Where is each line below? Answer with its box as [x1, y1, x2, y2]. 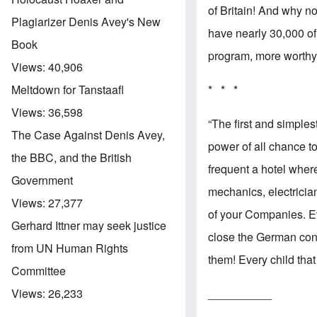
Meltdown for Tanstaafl [11, 81, 124, 98]
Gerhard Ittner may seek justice [11, 217, 166, 234]
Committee [11, 262, 66, 279]
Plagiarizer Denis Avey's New [11, 13, 161, 30]
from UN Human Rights [11, 239, 128, 256]
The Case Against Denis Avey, [11, 126, 165, 143]
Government [11, 171, 73, 188]
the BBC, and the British [11, 149, 132, 166]
